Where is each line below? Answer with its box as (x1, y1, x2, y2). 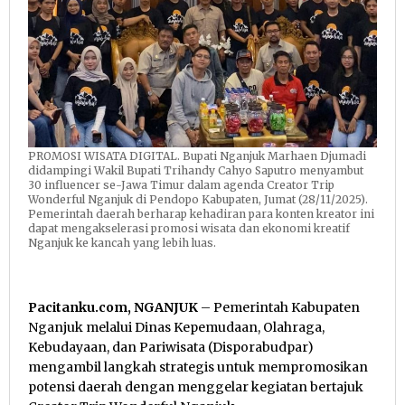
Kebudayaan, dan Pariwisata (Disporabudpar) (28, 338, 314, 355)
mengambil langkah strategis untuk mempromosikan (28, 358, 368, 375)
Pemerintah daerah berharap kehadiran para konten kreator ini (28, 206, 374, 221)
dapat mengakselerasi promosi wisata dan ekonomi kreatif (28, 221, 350, 235)
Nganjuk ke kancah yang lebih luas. (28, 235, 216, 250)
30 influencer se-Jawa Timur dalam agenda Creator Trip (28, 177, 334, 192)
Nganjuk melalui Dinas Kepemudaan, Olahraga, (28, 318, 325, 335)
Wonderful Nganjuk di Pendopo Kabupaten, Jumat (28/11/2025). (28, 192, 368, 206)
